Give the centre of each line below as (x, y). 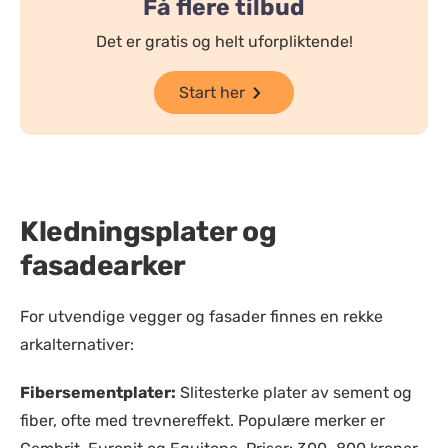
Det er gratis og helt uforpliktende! (224, 41)
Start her (212, 92)
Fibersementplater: (98, 392)
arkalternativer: (77, 344)
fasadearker (103, 265)
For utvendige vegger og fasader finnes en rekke (201, 316)
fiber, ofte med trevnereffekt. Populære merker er (202, 420)
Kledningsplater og (148, 231)
